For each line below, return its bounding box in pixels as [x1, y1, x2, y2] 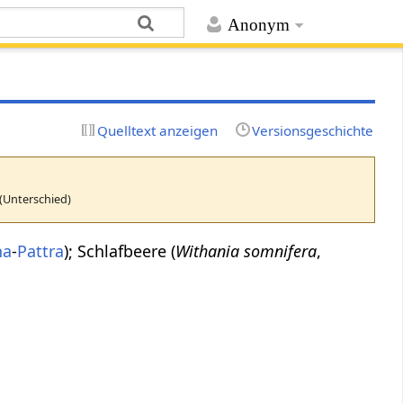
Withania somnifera [175, 239, 318, 262]
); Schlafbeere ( [64, 239, 176, 262]
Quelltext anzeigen [97, 121, 219, 139]
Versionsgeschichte [251, 121, 373, 139]
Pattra [17, 239, 65, 262]
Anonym [227, 15, 290, 35]
